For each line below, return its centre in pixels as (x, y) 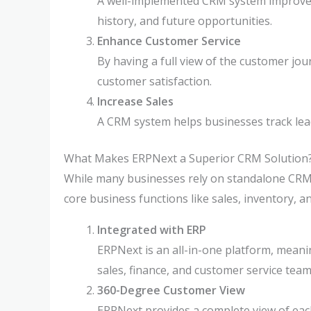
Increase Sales (135, 101)
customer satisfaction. (154, 81)
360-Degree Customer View (171, 290)
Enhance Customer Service (169, 41)
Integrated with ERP (152, 230)
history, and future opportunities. (185, 21)
